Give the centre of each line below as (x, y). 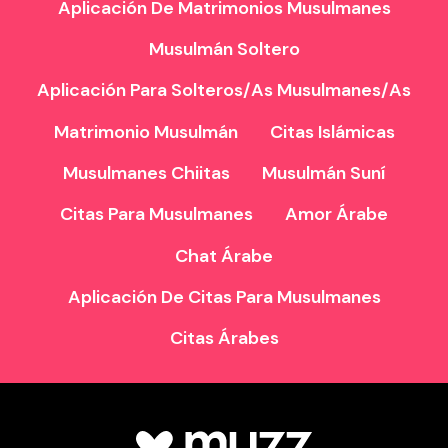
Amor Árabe (336, 214)
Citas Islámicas (332, 131)
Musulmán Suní (323, 172)
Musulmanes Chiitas (146, 172)
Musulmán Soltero (224, 48)
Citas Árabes (224, 338)
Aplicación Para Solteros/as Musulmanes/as (224, 90)
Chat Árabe (224, 255)
